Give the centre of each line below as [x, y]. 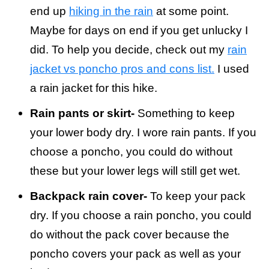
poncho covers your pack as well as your [135, 254]
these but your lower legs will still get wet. [135, 171]
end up [50, 11]
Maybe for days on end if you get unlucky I [139, 31]
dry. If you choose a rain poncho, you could [141, 216]
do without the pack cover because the [130, 235]
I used [232, 69]
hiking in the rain [111, 11]
